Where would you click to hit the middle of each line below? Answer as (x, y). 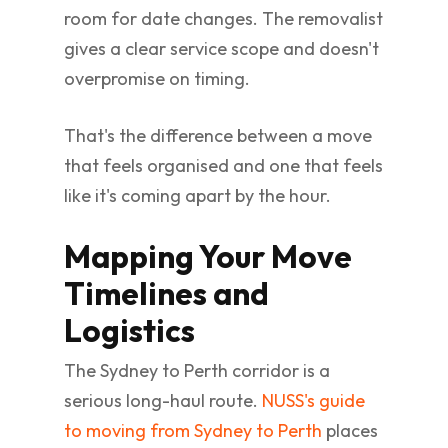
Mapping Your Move (208, 256)
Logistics (129, 330)
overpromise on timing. (157, 78)
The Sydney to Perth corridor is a (197, 370)
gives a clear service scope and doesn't (221, 48)
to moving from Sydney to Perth (193, 430)
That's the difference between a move (218, 135)
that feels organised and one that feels (223, 165)
